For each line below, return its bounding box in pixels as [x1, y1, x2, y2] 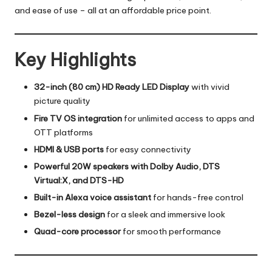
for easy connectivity [104, 143, 191, 155]
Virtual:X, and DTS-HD [34, 174, 124, 186]
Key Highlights [15, 49, 136, 72]
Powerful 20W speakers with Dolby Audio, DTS [34, 160, 220, 172]
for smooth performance [121, 226, 221, 237]
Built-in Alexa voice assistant [34, 191, 151, 203]
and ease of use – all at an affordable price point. [15, 5, 211, 16]
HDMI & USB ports [34, 143, 104, 155]
